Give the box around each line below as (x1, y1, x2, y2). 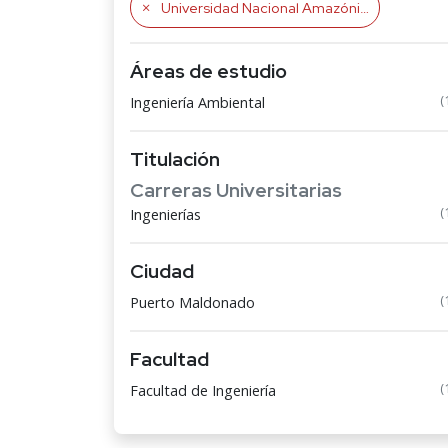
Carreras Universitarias (130, 177, 342, 203)
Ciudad (130, 258, 194, 284)
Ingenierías (130, 205, 201, 224)
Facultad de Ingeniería (130, 381, 276, 400)
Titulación (130, 146, 220, 172)
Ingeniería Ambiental (130, 93, 265, 112)
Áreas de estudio (130, 58, 287, 84)
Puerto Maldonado (130, 293, 255, 312)
